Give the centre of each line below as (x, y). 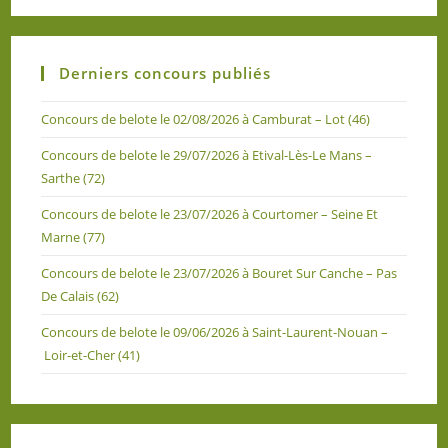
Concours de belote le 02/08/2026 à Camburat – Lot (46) (206, 119)
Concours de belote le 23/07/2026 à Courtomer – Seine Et (210, 214)
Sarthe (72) (73, 178)
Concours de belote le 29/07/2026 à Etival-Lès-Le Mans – (207, 155)
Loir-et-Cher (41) (91, 355)
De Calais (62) (80, 296)
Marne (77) (73, 237)
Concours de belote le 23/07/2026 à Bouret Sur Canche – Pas (219, 273)
